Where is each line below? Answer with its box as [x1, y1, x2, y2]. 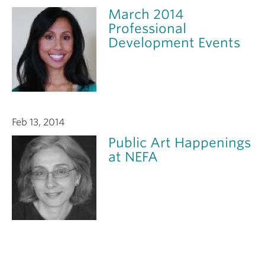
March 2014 [108, 6, 184, 22]
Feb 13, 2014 [12, 116, 64, 128]
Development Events [108, 34, 241, 50]
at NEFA [108, 148, 159, 164]
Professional [108, 20, 187, 36]
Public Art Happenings [108, 134, 251, 150]
